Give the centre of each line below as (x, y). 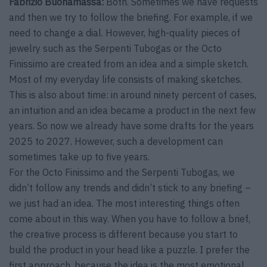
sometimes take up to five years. (79, 157)
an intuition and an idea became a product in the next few (132, 111)
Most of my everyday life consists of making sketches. (125, 80)
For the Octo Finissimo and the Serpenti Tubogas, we (122, 173)
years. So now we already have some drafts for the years (131, 126)
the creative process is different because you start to (123, 235)
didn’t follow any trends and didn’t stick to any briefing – (130, 188)
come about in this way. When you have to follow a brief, (130, 219)
